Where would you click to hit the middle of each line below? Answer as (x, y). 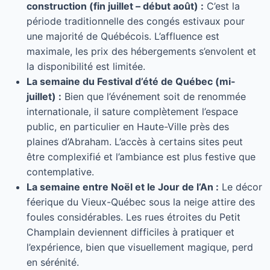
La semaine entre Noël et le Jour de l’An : (123, 187)
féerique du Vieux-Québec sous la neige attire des (141, 202)
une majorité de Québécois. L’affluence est (123, 36)
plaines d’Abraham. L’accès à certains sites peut (135, 142)
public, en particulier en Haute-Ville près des (128, 127)
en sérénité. (53, 262)
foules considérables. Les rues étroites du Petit (133, 217)
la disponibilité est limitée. (86, 67)
